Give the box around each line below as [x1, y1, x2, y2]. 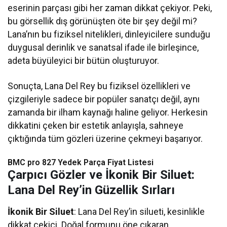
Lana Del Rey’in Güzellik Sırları [8, 183, 175, 198]
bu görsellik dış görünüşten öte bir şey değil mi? [8, 16, 198, 27]
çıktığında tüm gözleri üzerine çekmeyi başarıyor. [8, 133, 203, 144]
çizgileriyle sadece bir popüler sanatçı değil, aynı [8, 94, 200, 105]
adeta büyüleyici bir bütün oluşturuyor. [8, 55, 160, 66]
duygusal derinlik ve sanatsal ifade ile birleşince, [8, 42, 199, 53]
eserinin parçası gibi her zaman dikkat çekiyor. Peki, [8, 3, 212, 14]
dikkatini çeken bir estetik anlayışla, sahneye [8, 120, 184, 131]
